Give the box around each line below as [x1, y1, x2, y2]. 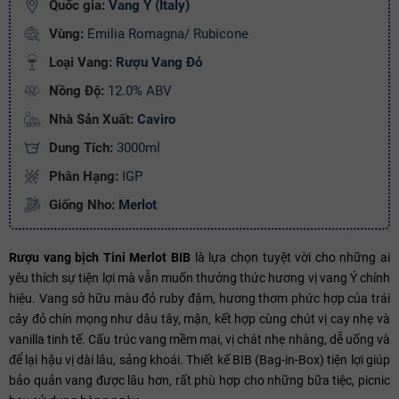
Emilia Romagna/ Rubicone [87, 25, 248, 42]
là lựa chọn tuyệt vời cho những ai [191, 249, 391, 265]
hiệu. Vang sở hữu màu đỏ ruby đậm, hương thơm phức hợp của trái [9, 290, 390, 305]
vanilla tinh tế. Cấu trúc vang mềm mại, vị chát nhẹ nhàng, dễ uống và [9, 331, 390, 346]
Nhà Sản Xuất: [49, 110, 134, 127]
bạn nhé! [225, 95, 270, 109]
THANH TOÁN [160, 95, 225, 109]
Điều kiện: [16, 57, 68, 72]
